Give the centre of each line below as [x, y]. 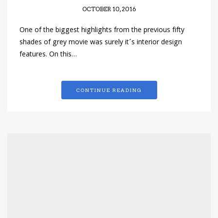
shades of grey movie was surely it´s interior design [101, 43]
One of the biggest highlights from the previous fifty [102, 31]
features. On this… [48, 55]
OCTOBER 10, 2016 [109, 9]
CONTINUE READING [109, 90]
